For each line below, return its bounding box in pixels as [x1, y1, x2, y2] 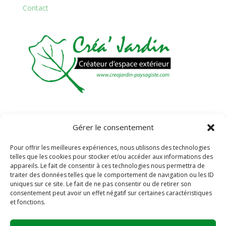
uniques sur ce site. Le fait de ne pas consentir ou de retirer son [10, 180, 191, 188]
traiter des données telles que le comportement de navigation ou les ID [10, 171, 214, 179]
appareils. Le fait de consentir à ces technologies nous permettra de [10, 161, 205, 170]
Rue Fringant [22, 115, 69, 125]
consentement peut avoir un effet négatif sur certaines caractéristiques [10, 189, 212, 197]
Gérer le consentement [72, 122, 154, 132]
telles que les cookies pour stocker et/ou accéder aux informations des [10, 152, 213, 161]
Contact [22, 3, 48, 13]
